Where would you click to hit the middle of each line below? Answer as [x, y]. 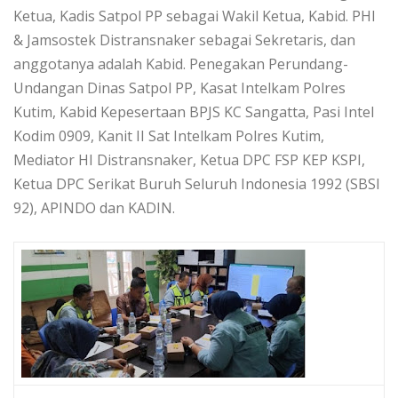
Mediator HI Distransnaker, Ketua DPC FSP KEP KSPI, [189, 160]
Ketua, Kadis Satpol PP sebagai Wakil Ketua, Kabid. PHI [195, 16]
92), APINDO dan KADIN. [94, 208]
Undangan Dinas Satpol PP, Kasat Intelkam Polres [179, 88]
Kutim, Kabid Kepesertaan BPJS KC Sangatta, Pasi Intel [194, 112]
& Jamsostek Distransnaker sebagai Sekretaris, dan [184, 40]
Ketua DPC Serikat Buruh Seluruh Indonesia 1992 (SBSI [197, 184]
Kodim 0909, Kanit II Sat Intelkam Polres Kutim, [169, 136]
